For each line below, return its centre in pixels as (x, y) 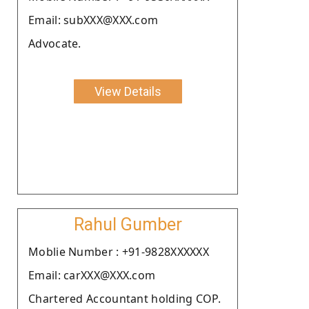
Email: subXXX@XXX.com (93, 20)
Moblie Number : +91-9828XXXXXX (119, 251)
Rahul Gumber (128, 224)
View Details (128, 91)
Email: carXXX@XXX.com (92, 275)
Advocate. (55, 43)
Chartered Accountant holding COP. (124, 298)
